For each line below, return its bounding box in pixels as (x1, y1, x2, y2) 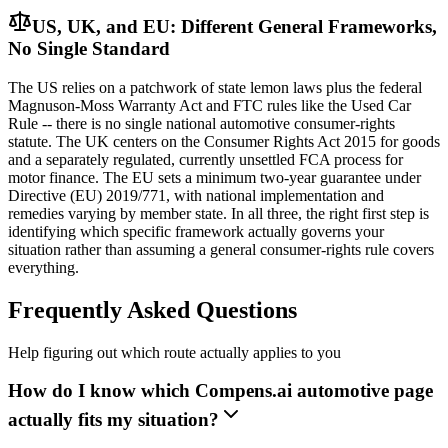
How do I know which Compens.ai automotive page (8, 380, 433, 402)
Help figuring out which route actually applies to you (8, 343, 341, 361)
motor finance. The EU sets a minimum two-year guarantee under (8, 168, 421, 186)
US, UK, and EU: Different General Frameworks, (32, 16, 437, 38)
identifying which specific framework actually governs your (8, 222, 384, 240)
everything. (8, 258, 79, 276)
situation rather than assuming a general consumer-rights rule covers (8, 240, 434, 258)
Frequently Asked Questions (8, 296, 297, 323)
